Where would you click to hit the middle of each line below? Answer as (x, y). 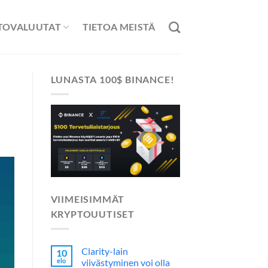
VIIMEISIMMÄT (88, 199)
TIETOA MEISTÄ (119, 27)
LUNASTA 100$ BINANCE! (112, 79)
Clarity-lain (104, 251)
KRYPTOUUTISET (92, 214)
